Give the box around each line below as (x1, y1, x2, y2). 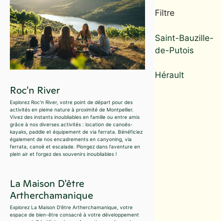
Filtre (154, 8, 175, 18)
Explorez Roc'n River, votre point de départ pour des (10, 99, 133, 105)
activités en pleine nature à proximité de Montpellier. (10, 106, 134, 112)
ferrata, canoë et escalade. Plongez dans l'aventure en (10, 143, 140, 149)
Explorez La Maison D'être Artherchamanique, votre (10, 204, 133, 210)
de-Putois (154, 45, 194, 55)
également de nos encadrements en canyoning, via (10, 136, 132, 142)
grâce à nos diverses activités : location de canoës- (10, 121, 133, 127)
